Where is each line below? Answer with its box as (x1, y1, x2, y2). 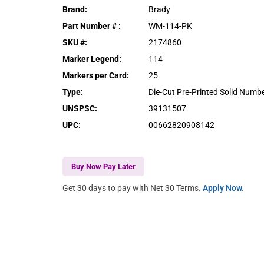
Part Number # (62, 21, 119, 31)
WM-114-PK (148, 21, 193, 31)
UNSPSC (62, 103, 95, 113)
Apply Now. (203, 183, 245, 193)
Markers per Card (62, 70, 127, 80)
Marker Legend (62, 54, 120, 64)
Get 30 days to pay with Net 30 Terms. (62, 183, 203, 193)
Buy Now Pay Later (71, 161, 136, 171)
